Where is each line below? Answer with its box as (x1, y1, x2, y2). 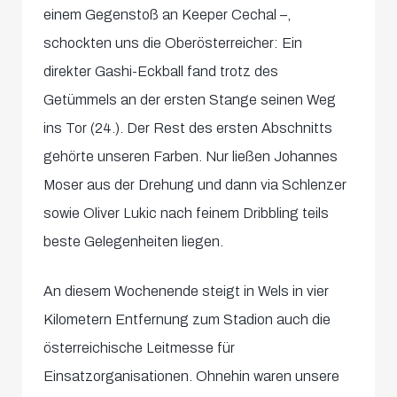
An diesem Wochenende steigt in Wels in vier (43, 284, 330, 300)
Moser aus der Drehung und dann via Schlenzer (43, 177, 347, 193)
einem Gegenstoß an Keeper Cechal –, (43, 7, 292, 23)
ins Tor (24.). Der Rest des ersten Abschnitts (43, 121, 333, 136)
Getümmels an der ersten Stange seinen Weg (43, 92, 337, 108)
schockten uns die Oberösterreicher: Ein (43, 35, 303, 51)
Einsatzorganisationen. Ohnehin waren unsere (43, 369, 340, 385)
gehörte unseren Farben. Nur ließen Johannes (43, 149, 339, 165)
